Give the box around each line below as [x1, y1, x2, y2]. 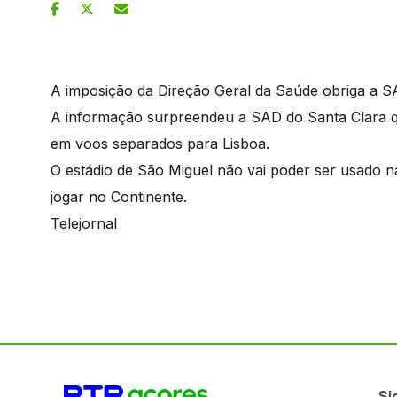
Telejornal [51, 214, 117, 232]
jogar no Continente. [51, 187, 187, 206]
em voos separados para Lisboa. [51, 134, 269, 152]
